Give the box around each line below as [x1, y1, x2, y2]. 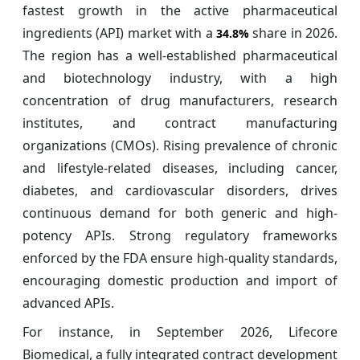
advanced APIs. [22, 294, 114, 313]
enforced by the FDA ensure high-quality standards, [22, 249, 337, 268]
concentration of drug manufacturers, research [22, 92, 337, 110]
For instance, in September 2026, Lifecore [22, 323, 337, 342]
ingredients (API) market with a [22, 24, 216, 43]
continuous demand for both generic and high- [22, 204, 337, 223]
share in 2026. [252, 24, 337, 43]
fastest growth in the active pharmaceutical [22, 2, 337, 20]
